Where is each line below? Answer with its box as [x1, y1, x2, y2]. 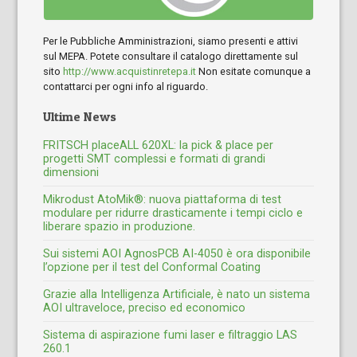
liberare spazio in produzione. [43, 219, 196, 233]
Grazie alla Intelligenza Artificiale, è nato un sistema [43, 287, 311, 301]
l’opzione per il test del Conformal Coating [43, 260, 261, 274]
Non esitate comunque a [196, 65, 312, 77]
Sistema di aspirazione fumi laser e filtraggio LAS [43, 328, 298, 342]
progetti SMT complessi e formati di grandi [43, 151, 266, 166]
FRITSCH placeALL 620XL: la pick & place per [43, 138, 274, 152]
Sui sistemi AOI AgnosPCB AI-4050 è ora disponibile [43, 246, 312, 261]
